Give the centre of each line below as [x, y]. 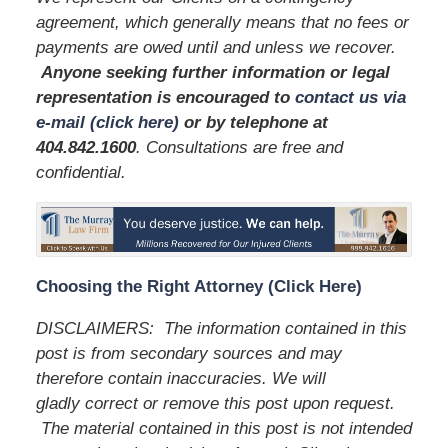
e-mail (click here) [107, 122]
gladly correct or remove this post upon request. [215, 403]
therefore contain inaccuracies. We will [180, 378]
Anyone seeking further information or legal [215, 72]
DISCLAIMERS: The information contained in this [221, 328]
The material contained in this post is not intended [223, 428]
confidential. [80, 172]
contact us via [350, 97]
